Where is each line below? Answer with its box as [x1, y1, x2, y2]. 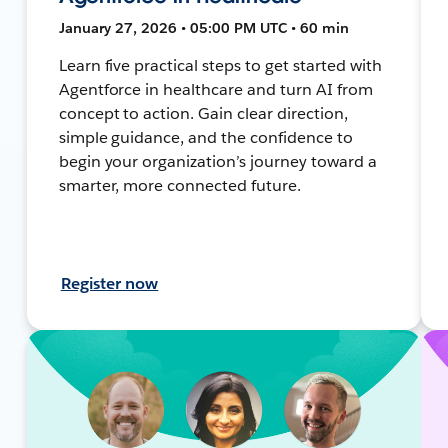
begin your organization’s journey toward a [58, 150, 377, 172]
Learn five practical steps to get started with [58, 54, 382, 76]
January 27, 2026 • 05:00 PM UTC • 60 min [58, 18, 349, 37]
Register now [60, 272, 159, 294]
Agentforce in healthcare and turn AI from [58, 78, 373, 100]
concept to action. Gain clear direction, [58, 102, 348, 124]
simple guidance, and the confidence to [58, 126, 353, 148]
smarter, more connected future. [58, 174, 302, 196]
